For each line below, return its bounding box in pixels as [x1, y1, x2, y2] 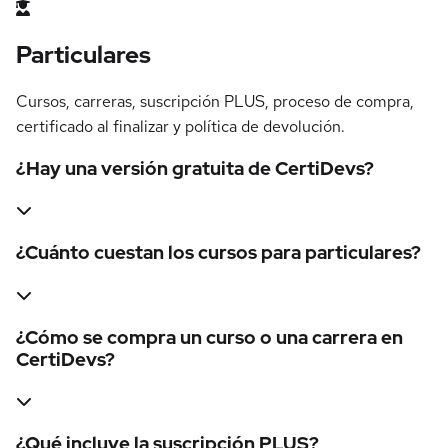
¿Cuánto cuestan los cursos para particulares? [16, 240, 421, 266]
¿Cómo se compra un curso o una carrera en [16, 324, 403, 350]
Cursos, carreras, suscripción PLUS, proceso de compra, [16, 91, 414, 112]
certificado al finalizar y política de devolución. [16, 116, 345, 137]
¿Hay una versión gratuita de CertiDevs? [16, 155, 374, 181]
